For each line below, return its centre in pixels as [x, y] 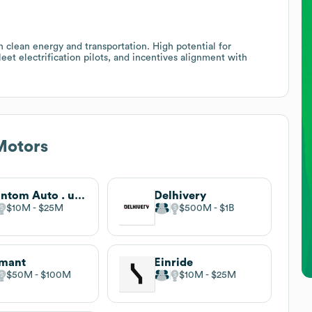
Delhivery [180, 195]
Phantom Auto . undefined [80, 195]
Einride [173, 262]
